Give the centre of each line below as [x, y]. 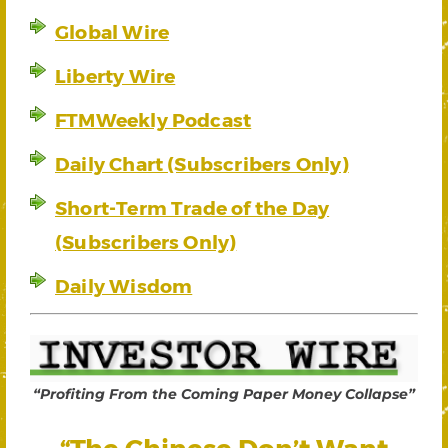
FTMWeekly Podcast [153, 119]
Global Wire [112, 31]
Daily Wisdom [124, 285]
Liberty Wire [115, 75]
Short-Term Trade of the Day [192, 207]
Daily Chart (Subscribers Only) [202, 163]
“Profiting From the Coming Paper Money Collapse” [224, 394]
